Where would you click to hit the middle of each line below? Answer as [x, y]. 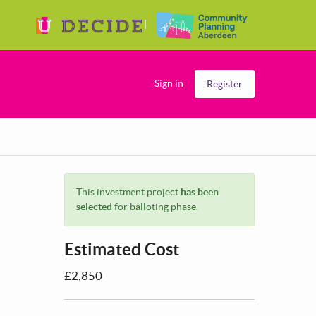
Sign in [169, 83]
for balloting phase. [155, 206]
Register [225, 84]
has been [200, 192]
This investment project [128, 192]
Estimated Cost [122, 249]
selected [94, 206]
